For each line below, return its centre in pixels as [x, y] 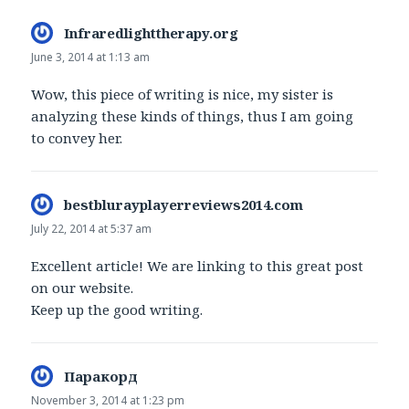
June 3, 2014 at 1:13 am [91, 57]
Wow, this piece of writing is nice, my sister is [183, 94]
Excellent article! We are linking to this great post [198, 266]
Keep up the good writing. [117, 310]
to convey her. [77, 137]
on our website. [83, 288]
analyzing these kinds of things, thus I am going [193, 115]
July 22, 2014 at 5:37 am [92, 228]
